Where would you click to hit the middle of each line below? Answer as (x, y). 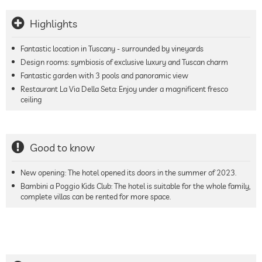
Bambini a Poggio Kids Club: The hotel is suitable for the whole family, (135, 186)
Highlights (54, 23)
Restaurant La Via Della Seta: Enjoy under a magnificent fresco (124, 89)
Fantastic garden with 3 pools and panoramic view (104, 75)
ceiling (31, 99)
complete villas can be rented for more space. (96, 196)
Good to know (62, 147)
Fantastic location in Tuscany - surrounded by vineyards (112, 48)
